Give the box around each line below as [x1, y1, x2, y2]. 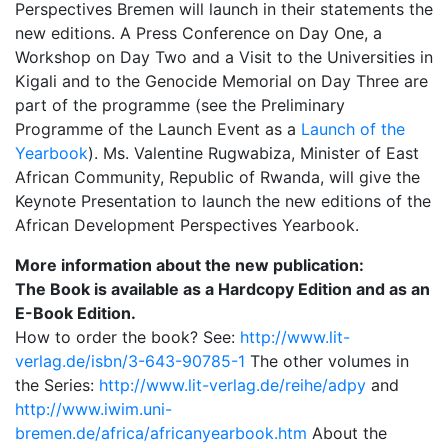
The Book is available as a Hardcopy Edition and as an [15, 279, 430, 299]
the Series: [15, 375, 99, 395]
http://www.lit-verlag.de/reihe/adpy [99, 375, 366, 395]
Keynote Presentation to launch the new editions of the [15, 191, 431, 211]
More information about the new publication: [15, 255, 364, 275]
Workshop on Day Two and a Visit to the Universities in [15, 47, 433, 67]
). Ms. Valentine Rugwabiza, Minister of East [88, 143, 419, 163]
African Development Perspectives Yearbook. [15, 215, 359, 235]
